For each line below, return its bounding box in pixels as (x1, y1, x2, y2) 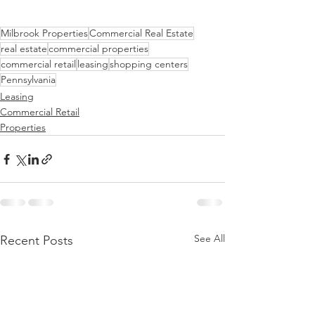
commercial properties (49, 42, 148, 55)
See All (194, 232, 225, 245)
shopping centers (110, 58, 188, 70)
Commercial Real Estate (89, 27, 193, 39)
